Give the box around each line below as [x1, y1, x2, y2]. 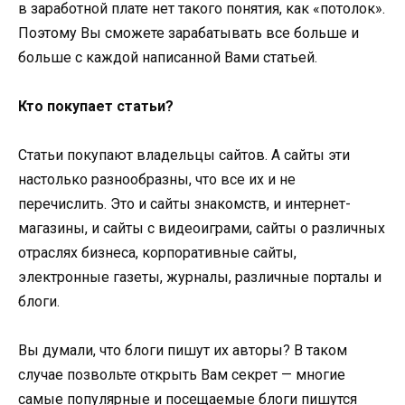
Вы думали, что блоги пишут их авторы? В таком [18, 342, 347, 360]
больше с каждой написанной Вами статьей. [18, 48, 317, 66]
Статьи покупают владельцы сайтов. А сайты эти [18, 146, 350, 165]
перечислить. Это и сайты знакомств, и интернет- [18, 195, 351, 213]
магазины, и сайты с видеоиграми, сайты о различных [18, 220, 385, 238]
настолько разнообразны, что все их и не [18, 171, 296, 189]
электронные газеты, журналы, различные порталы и [18, 268, 381, 287]
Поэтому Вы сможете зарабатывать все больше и [18, 24, 359, 42]
